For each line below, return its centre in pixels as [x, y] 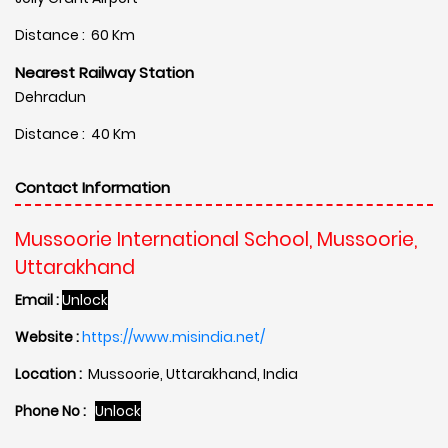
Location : [48, 373]
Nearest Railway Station [104, 72]
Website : [47, 336]
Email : [37, 299]
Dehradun [50, 96]
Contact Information [92, 187]
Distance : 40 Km [75, 133]
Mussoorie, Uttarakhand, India [190, 373]
